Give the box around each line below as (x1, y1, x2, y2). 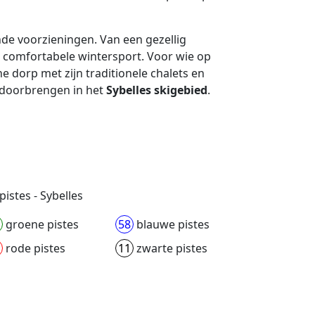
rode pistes (3, 240, 65, 257)
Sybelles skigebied (106, 82, 207, 98)
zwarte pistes (134, 240, 207, 257)
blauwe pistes (134, 217, 210, 233)
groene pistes (3, 217, 79, 233)
